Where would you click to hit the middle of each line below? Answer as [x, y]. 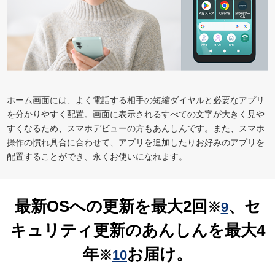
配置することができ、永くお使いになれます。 [97, 156]
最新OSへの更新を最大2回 [111, 206]
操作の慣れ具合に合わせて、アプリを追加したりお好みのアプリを [136, 142]
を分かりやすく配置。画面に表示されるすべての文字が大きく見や [136, 114]
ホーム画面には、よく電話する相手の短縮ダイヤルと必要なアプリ [136, 100]
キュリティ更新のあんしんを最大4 [137, 230]
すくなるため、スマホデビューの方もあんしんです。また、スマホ [136, 128]
